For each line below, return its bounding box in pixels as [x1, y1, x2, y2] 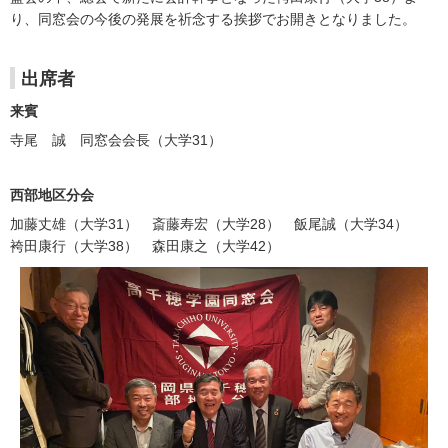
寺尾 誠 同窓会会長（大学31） [10, 132, 222, 149]
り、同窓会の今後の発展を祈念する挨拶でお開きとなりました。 [10, 11, 416, 28]
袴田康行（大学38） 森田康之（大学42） [10, 238, 280, 255]
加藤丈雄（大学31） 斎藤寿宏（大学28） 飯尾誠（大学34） [10, 216, 408, 233]
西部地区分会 [10, 187, 94, 204]
